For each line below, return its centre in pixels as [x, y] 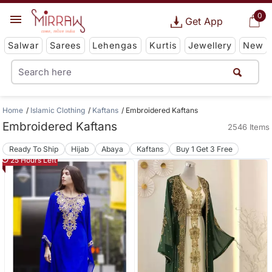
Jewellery [210, 46]
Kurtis [163, 46]
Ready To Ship [34, 149]
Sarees [66, 46]
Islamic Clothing [58, 110]
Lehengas [115, 46]
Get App [204, 21]
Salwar [23, 46]
